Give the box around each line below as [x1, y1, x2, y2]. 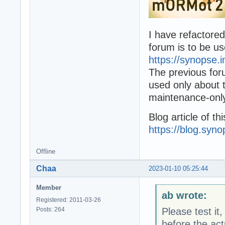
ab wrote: [161, 190, 207, 201]
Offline [36, 147, 55, 155]
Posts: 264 [36, 205, 65, 213]
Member [36, 183, 61, 191]
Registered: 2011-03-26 [36, 196, 101, 203]
